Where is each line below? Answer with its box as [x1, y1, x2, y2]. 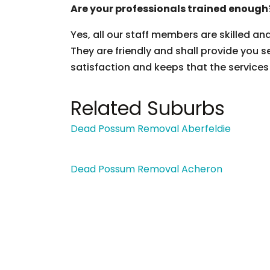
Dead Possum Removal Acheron [71, 162, 222, 176]
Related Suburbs [71, 95, 225, 122]
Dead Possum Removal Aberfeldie [71, 122, 231, 136]
